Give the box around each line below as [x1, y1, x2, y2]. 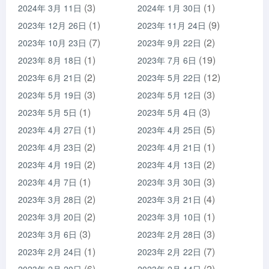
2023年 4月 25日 [138, 124, 201, 136]
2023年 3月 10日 [138, 211, 201, 223]
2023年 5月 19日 [18, 89, 82, 101]
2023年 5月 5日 [18, 106, 77, 118]
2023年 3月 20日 [18, 211, 82, 223]
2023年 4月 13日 [138, 159, 201, 171]
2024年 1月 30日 [138, 2, 201, 14]
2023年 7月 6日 [138, 54, 196, 66]
